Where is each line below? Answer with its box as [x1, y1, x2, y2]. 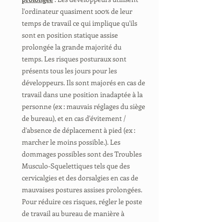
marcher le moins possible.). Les [22, 137, 120, 147]
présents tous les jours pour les [22, 66, 117, 75]
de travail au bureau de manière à [22, 209, 124, 218]
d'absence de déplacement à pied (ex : [22, 125, 135, 135]
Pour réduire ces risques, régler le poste [22, 197, 142, 206]
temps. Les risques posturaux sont [22, 54, 126, 63]
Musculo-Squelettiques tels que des [22, 161, 130, 170]
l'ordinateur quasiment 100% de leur [22, 6, 132, 16]
